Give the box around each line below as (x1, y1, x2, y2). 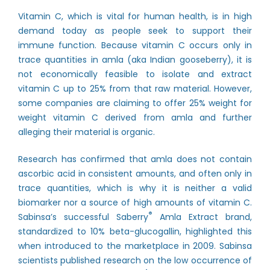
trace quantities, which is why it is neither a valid (18, 182, 252, 194)
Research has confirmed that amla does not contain (18, 153, 252, 165)
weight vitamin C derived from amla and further (18, 111, 252, 124)
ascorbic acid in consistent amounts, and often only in (18, 168, 252, 180)
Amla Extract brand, (152, 211, 252, 223)
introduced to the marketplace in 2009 (44, 240, 215, 252)
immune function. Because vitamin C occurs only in (18, 39, 252, 51)
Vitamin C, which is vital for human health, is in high (18, 10, 252, 22)
